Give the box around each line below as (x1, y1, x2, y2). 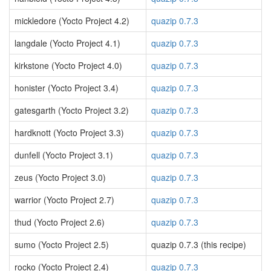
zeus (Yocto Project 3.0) (15, 171, 106, 183)
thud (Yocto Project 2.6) (15, 216, 105, 228)
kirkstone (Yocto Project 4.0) (15, 59, 122, 71)
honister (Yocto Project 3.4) (15, 82, 119, 94)
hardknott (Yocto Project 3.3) (15, 126, 124, 139)
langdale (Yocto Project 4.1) (15, 37, 120, 49)
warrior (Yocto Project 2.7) (15, 194, 114, 206)
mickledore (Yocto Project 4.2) (15, 15, 129, 27)
